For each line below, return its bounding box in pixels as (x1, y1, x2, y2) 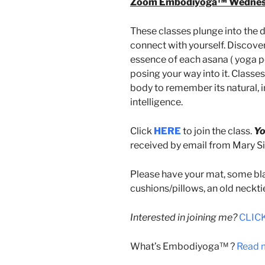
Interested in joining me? (130, 211, 237, 223)
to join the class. (181, 125, 254, 137)
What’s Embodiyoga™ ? (130, 240, 237, 252)
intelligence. (130, 96, 183, 108)
